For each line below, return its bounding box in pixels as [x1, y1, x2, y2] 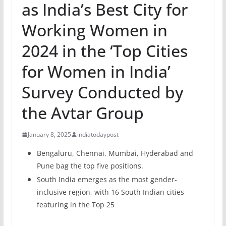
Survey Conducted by [21, 81, 184, 103]
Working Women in [21, 19, 167, 41]
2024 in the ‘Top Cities [21, 40, 188, 62]
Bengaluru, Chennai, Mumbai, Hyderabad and [36, 148, 193, 158]
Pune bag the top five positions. [36, 161, 143, 171]
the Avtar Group [21, 102, 144, 124]
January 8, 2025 [27, 130, 71, 139]
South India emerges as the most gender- [36, 175, 177, 184]
